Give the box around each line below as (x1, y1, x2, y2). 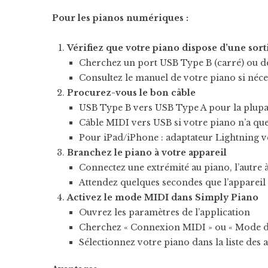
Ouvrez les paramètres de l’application (79, 207, 250, 218)
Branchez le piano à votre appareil (67, 147, 227, 158)
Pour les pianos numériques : (52, 13, 188, 23)
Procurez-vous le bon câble (67, 87, 196, 98)
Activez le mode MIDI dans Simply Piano (67, 192, 258, 203)
